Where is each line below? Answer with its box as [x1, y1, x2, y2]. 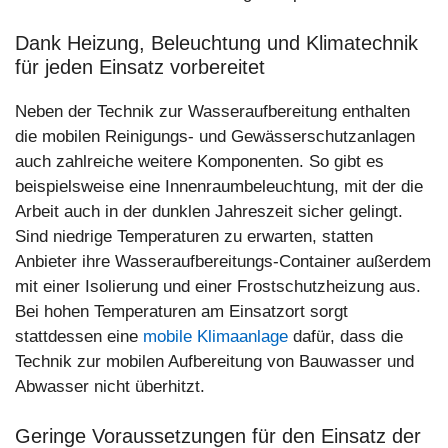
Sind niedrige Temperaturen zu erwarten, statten [15, 226, 373, 246]
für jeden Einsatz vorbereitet [15, 55, 265, 78]
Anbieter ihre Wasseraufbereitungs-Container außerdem [15, 251, 431, 271]
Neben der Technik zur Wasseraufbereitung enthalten [15, 101, 410, 121]
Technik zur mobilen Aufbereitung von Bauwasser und [15, 351, 414, 371]
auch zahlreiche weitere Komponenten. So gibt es [15, 151, 384, 171]
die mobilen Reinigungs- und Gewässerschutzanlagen [15, 126, 415, 146]
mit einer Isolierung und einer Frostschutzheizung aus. [15, 276, 421, 296]
